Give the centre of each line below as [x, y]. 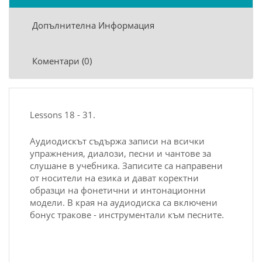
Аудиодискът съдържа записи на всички [117, 141]
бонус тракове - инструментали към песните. [127, 215]
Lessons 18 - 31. [63, 115]
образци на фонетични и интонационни [118, 190]
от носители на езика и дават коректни [114, 178]
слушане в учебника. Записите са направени [126, 166]
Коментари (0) [62, 61]
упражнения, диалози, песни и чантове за [120, 153]
